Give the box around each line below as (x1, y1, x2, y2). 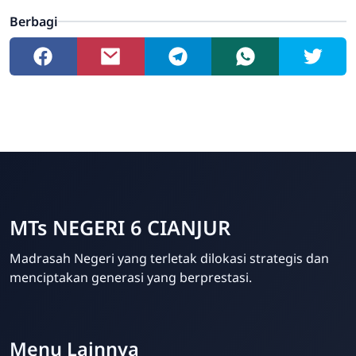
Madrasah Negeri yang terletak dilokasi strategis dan (10, 250, 329, 268)
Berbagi (10, 13, 58, 31)
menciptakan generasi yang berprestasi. (10, 269, 252, 287)
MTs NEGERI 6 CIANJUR (10, 214, 230, 242)
